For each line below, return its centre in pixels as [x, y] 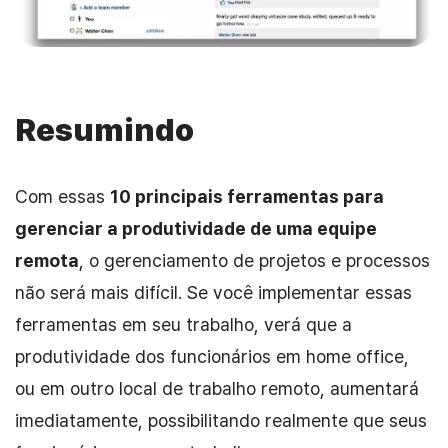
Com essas [62, 196]
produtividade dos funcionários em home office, [212, 356]
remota [47, 260]
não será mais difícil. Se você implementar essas [213, 292]
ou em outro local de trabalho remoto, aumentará [217, 388]
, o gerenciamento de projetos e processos [254, 260]
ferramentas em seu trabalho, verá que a [183, 324]
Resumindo [104, 129]
